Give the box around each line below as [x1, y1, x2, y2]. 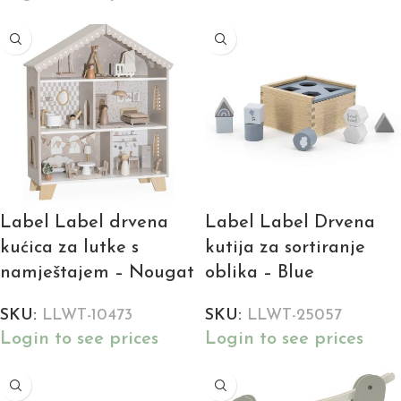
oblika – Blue [205, 264, 314, 283]
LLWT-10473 [42, 307, 132, 325]
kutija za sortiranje [205, 239, 365, 258]
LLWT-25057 [247, 307, 342, 325]
